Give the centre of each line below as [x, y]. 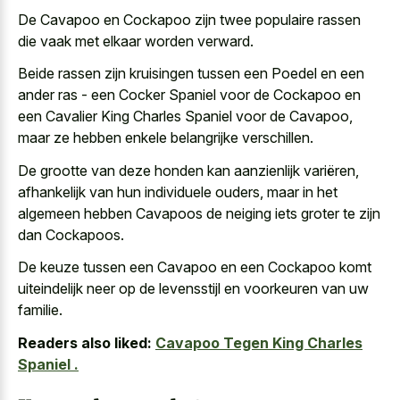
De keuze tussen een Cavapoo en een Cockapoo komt [195, 267]
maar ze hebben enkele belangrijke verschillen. [166, 138]
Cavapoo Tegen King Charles [259, 342]
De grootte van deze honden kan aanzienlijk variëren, [188, 170]
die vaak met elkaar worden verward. [136, 41]
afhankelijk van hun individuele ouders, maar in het [178, 192]
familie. [40, 310]
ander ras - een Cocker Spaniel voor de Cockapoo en [189, 95]
